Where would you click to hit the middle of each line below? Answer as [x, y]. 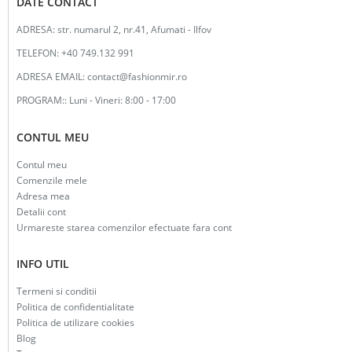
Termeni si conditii [57, 291]
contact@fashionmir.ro [137, 76]
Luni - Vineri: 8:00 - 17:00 [123, 99]
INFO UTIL [43, 264]
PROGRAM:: [42, 99]
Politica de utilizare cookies [75, 323]
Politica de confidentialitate [75, 307]
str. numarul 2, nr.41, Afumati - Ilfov [134, 29]
